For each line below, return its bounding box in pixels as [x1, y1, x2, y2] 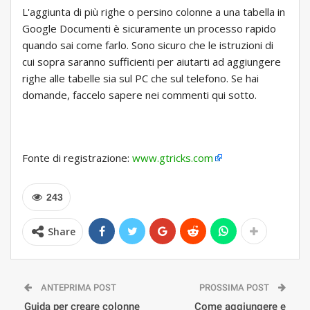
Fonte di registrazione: [22, 151, 132, 165]
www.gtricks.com [132, 151, 213, 165]
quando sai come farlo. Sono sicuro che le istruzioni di [22, 38, 273, 53]
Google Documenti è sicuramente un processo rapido [22, 21, 276, 36]
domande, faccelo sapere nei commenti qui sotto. [22, 88, 257, 102]
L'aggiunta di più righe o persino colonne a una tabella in [22, 5, 285, 19]
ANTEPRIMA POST [39, 282, 116, 293]
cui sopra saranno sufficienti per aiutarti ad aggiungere [22, 55, 281, 69]
